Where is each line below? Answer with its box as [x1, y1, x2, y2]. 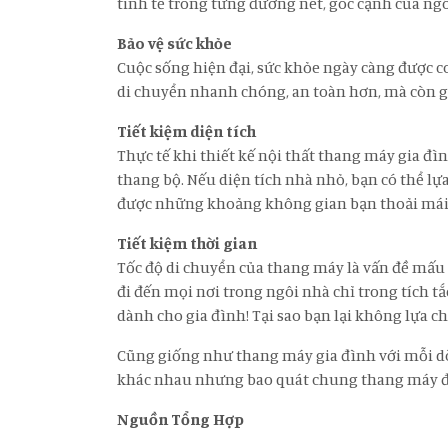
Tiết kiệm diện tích [117, 121, 256, 141]
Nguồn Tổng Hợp [117, 409, 244, 429]
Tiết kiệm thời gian [117, 233, 257, 253]
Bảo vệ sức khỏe [117, 33, 232, 53]
